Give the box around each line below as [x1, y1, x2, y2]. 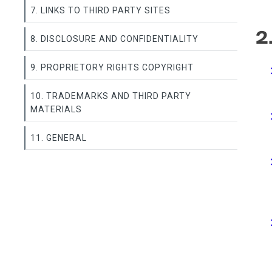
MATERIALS [30, 104, 82, 114]
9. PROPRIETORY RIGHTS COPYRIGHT [30, 63, 194, 72]
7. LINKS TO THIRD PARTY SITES [30, 5, 171, 15]
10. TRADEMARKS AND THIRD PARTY [30, 91, 191, 101]
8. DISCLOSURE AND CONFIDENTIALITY [30, 34, 199, 44]
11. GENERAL [30, 133, 87, 143]
